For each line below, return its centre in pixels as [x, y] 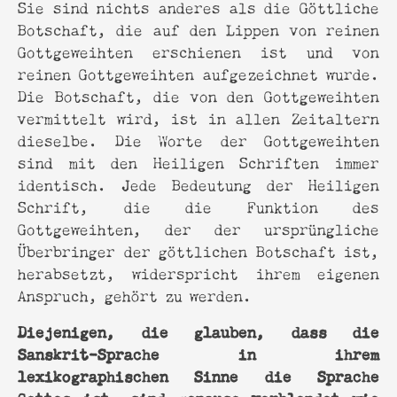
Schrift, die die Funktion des [198, 206]
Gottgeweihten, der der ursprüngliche [198, 228]
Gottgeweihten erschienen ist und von [198, 51]
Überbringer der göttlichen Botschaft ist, [198, 250]
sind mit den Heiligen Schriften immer [198, 161]
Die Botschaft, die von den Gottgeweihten [198, 95]
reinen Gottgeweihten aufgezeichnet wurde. [198, 73]
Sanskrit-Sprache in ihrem [198, 352]
